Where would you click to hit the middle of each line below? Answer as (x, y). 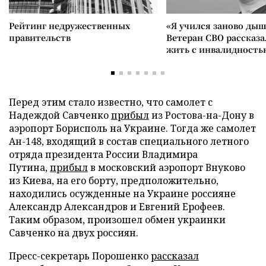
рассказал (175, 256)
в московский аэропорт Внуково (167, 167)
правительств (40, 37)
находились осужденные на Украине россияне (122, 194)
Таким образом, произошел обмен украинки (117, 220)
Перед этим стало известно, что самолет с (111, 102)
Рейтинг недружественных (69, 26)
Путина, (29, 167)
